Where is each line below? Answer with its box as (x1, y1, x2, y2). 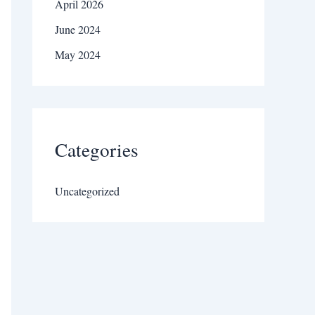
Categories (55, 136, 139, 163)
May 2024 (55, 47, 101, 63)
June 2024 (55, 22, 101, 37)
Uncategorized (55, 183, 120, 198)
